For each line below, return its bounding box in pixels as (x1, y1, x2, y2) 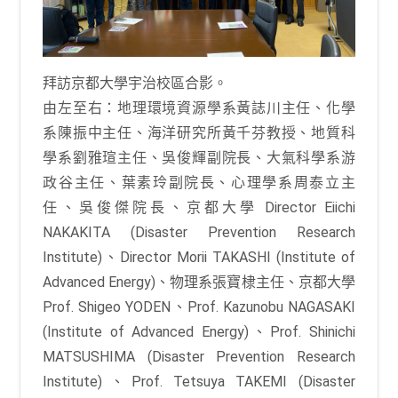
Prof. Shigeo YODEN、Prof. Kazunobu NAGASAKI (43, 298, 355, 316)
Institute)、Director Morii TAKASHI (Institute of (43, 249, 355, 267)
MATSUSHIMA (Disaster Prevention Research (43, 348, 355, 366)
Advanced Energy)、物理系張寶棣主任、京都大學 (43, 274, 355, 291)
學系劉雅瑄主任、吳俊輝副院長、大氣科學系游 (43, 149, 355, 167)
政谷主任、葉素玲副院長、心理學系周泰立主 (43, 174, 355, 192)
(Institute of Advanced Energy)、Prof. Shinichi (43, 323, 355, 341)
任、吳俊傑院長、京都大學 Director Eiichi (43, 199, 355, 217)
